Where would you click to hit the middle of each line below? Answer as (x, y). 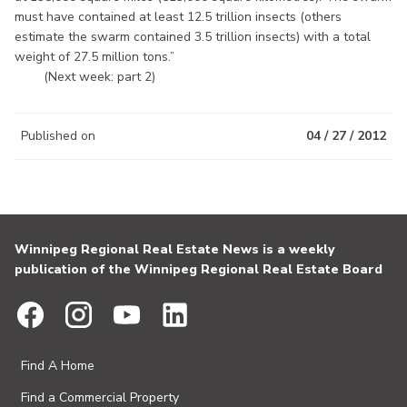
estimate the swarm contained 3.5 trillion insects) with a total (193, 36)
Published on (58, 135)
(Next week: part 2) (85, 76)
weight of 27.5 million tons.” (94, 56)
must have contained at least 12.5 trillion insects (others (178, 16)
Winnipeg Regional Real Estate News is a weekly (174, 249)
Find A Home (58, 366)
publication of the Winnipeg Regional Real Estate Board (199, 269)
